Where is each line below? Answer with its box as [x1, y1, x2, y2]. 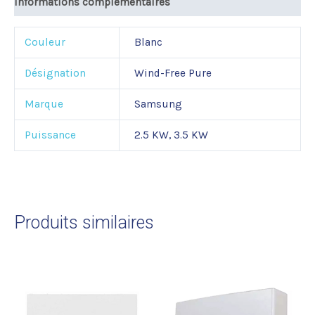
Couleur [24, 36, 65, 49]
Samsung [134, 98, 182, 111]
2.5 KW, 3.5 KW [134, 129, 208, 142]
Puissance [24, 129, 76, 142]
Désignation [24, 67, 86, 80]
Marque [24, 98, 63, 111]
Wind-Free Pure [134, 67, 212, 80]
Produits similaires [14, 212, 154, 233]
